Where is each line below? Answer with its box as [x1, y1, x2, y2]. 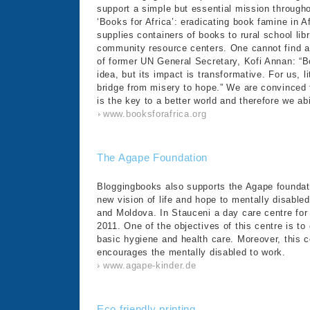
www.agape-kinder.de [103, 260, 197, 271]
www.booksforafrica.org [103, 109, 207, 119]
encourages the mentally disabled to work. [97, 247, 286, 257]
